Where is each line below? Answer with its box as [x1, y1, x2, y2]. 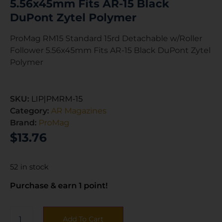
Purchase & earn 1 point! [10, 180, 108, 190]
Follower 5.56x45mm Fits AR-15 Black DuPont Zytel [10, 46, 211, 55]
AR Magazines [51, 106, 107, 115]
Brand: [10, 117, 39, 127]
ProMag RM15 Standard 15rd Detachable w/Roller [10, 34, 202, 44]
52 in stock [10, 162, 49, 171]
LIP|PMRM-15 [31, 94, 83, 104]
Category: [10, 106, 51, 115]
